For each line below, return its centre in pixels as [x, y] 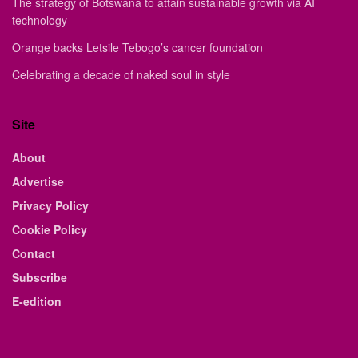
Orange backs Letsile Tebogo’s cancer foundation [137, 47]
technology [40, 20]
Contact [34, 253]
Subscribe [40, 277]
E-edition [37, 301]
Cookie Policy [50, 229]
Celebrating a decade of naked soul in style [121, 74]
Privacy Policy [50, 205]
